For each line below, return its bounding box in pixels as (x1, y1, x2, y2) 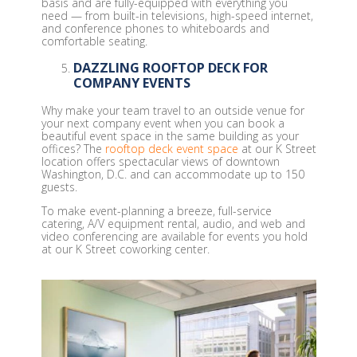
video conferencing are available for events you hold (41, 228, 308, 244)
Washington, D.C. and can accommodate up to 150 (41, 166, 304, 182)
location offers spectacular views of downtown (41, 153, 280, 169)
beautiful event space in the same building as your (41, 127, 299, 143)
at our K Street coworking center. (41, 241, 210, 257)
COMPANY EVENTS (73, 74, 190, 92)
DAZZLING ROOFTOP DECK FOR (73, 59, 268, 77)
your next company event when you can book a (41, 115, 284, 131)
